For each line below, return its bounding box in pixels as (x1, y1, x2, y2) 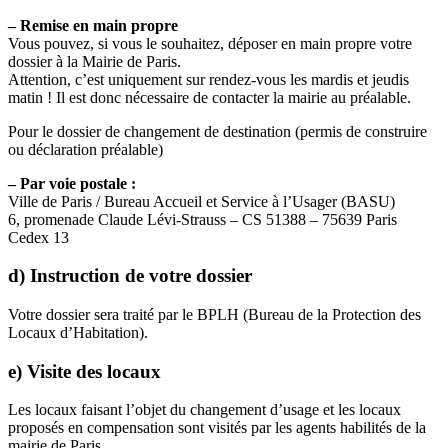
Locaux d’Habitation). (8, 324, 148, 342)
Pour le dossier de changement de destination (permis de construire (8, 122, 427, 140)
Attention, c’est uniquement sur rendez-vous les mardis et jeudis (8, 70, 409, 88)
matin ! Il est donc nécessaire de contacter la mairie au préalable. (8, 88, 411, 106)
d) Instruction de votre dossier (8, 265, 252, 287)
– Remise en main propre (8, 16, 178, 34)
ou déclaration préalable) (8, 140, 163, 158)
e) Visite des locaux (8, 360, 161, 382)
